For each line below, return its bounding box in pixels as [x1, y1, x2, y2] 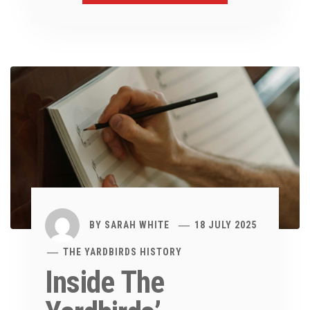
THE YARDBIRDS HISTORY [63, 246, 183, 258]
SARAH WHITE [104, 219, 170, 230]
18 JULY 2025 [194, 219, 257, 230]
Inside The [45, 264, 165, 301]
